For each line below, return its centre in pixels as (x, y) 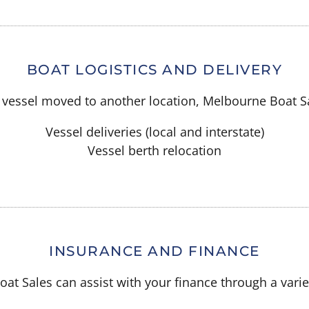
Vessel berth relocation (154, 150)
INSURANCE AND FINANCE (154, 251)
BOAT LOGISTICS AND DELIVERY (154, 69)
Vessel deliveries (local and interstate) (154, 131)
